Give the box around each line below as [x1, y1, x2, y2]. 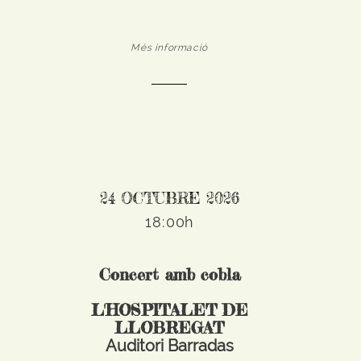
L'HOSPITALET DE [90, 300, 248, 320]
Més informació [131, 42, 208, 53]
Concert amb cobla [98, 264, 240, 284]
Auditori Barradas [105, 336, 234, 355]
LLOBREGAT [114, 317, 225, 338]
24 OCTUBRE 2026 [99, 189, 239, 208]
